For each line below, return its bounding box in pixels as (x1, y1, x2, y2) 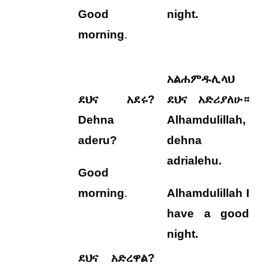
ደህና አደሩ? (78, 93, 156, 106)
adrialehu (167, 154, 219, 167)
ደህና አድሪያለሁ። (167, 93, 250, 106)
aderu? (78, 134, 118, 147)
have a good (167, 207, 250, 220)
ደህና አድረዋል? (78, 252, 156, 264)
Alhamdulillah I (167, 187, 250, 199)
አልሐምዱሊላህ (167, 73, 235, 85)
